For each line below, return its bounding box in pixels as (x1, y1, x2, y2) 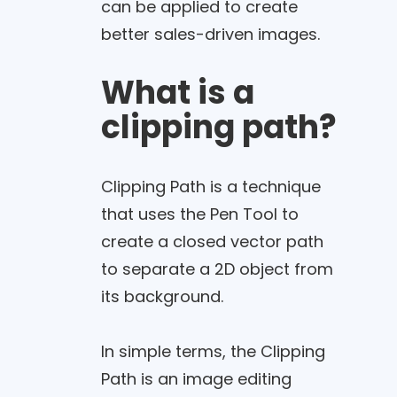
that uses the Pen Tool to (100, 202, 299, 225)
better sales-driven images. (100, 22, 320, 45)
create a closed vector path (100, 230, 323, 253)
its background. (100, 284, 223, 307)
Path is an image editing (100, 368, 292, 391)
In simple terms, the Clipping (100, 340, 325, 363)
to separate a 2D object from (100, 257, 333, 280)
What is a (100, 70, 254, 116)
